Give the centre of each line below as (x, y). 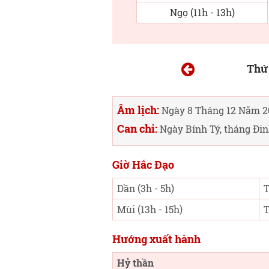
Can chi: (137, 128)
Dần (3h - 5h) (146, 188)
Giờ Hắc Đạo (143, 165)
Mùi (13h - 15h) (150, 209)
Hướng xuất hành (156, 239)
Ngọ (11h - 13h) (202, 12)
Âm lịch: (138, 110)
